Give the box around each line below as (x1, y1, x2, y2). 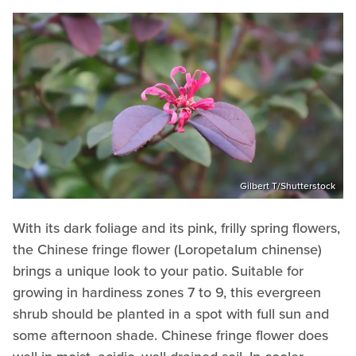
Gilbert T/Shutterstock (240, 178, 335, 193)
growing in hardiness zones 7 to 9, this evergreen (13, 281, 321, 303)
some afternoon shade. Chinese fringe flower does (13, 324, 328, 346)
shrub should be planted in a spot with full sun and (13, 303, 329, 324)
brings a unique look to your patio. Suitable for (13, 260, 304, 281)
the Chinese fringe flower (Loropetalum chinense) (13, 238, 322, 260)
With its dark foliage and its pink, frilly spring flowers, (13, 217, 340, 238)
